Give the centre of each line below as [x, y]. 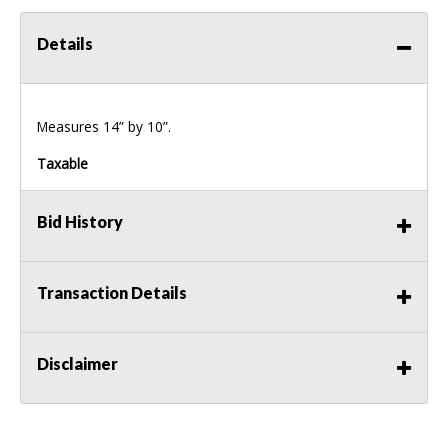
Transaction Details [112, 293]
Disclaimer [77, 364]
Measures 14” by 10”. [104, 127]
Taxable [62, 164]
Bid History [80, 222]
